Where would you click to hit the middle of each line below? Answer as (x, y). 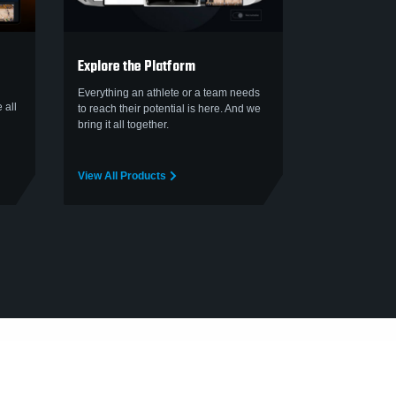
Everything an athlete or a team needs (169, 93)
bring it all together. (123, 125)
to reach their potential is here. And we (169, 109)
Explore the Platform (137, 68)
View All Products (122, 176)
